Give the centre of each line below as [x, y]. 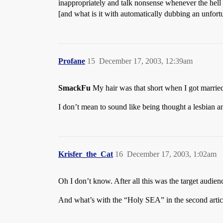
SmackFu [74, 88]
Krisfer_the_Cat [86, 154]
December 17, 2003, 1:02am [172, 154]
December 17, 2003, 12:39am [146, 61]
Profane [72, 61]
